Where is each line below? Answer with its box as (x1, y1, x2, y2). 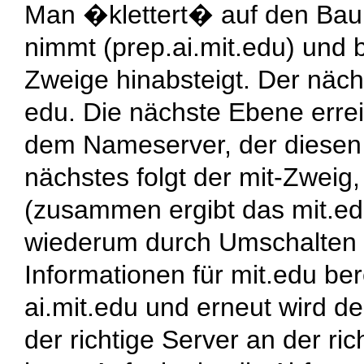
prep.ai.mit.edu (112, 32, 286, 62)
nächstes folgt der (24, 162, 239, 192)
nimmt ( (24, 32, 112, 62)
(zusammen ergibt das (24, 194, 292, 224)
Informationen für (24, 259, 231, 289)
